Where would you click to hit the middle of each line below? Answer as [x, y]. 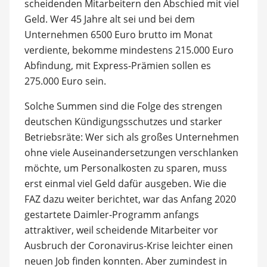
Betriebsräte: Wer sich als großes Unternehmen [131, 137]
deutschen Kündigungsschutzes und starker [123, 121]
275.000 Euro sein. [65, 81]
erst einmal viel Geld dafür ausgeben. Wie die [125, 183]
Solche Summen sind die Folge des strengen [123, 106]
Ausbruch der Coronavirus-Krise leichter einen [128, 245]
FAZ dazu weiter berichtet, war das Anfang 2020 [130, 199]
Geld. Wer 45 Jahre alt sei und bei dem [109, 19]
